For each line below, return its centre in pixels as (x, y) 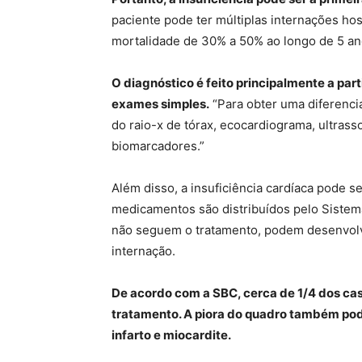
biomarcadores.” (158, 145)
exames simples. (160, 103)
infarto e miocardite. (171, 335)
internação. (143, 250)
